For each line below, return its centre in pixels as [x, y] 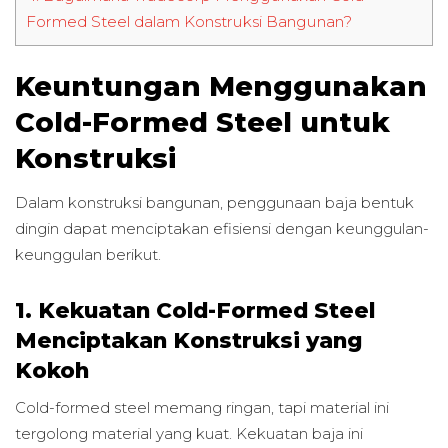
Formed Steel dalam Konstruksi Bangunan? [189, 22]
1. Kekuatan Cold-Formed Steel [195, 309]
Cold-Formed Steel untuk [202, 122]
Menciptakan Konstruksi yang [188, 339]
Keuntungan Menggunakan [221, 86]
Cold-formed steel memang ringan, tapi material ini [202, 408]
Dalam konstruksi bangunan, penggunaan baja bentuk [214, 203]
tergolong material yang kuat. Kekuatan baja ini [189, 434]
